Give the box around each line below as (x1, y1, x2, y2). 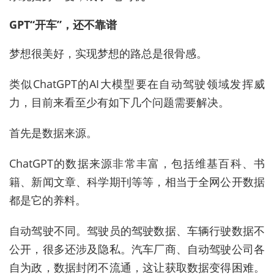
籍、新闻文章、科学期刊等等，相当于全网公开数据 (9, 174, 265, 190)
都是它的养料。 (9, 193, 86, 208)
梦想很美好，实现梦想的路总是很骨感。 (9, 46, 207, 61)
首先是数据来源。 (9, 125, 97, 141)
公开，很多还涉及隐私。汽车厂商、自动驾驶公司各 (9, 242, 265, 257)
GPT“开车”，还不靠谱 (9, 17, 117, 32)
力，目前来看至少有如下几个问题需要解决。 (9, 95, 229, 110)
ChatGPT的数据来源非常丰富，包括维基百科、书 (9, 156, 265, 171)
